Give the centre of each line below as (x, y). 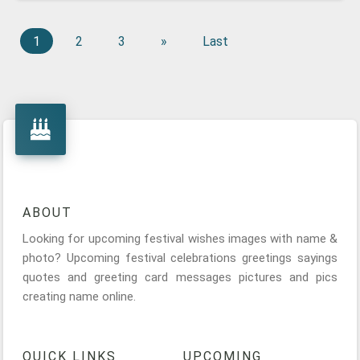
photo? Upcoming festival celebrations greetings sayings (180, 258)
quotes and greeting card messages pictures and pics (180, 277)
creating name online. (79, 297)
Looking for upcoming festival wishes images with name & (180, 239)
